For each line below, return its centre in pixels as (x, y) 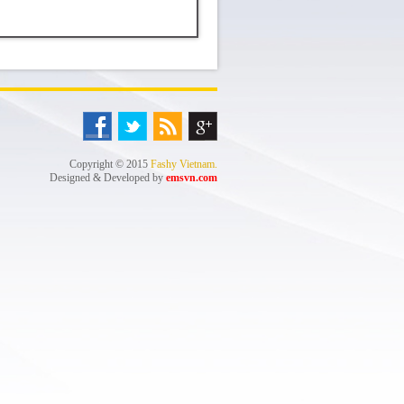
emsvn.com (192, 178)
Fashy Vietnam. (184, 164)
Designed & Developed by (108, 178)
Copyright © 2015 (110, 164)
